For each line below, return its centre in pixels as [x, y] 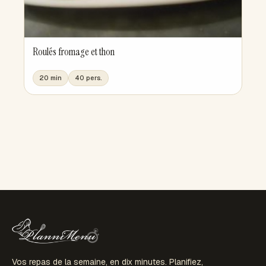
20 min [50, 77]
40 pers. [88, 77]
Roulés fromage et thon [74, 52]
